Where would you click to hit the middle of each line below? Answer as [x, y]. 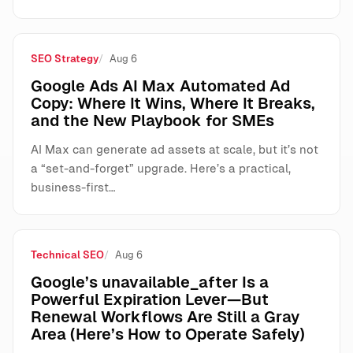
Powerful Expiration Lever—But [150, 299]
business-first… [73, 187]
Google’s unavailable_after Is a [150, 282]
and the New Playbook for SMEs [152, 121]
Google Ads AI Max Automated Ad [160, 86]
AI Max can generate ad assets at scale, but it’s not [175, 149]
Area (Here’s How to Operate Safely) [168, 334]
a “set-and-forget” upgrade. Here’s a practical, [161, 168]
